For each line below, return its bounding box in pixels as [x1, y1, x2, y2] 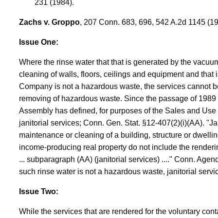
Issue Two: [19, 187, 58, 196]
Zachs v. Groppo [19, 18, 80, 27]
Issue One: [19, 38, 58, 47]
